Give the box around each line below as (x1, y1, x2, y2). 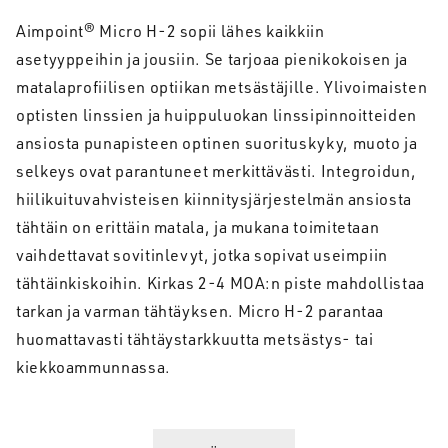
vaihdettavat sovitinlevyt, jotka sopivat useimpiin (16, 245, 389, 265)
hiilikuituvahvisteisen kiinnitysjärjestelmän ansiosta (16, 189, 412, 209)
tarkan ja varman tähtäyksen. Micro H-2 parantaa (16, 301, 385, 321)
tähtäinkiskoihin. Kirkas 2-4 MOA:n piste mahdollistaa (16, 273, 425, 293)
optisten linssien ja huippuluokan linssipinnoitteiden (16, 105, 417, 125)
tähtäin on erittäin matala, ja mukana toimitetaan (16, 217, 380, 237)
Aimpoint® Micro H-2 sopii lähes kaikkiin (16, 21, 325, 41)
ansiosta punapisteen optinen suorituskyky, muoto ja (16, 133, 418, 153)
